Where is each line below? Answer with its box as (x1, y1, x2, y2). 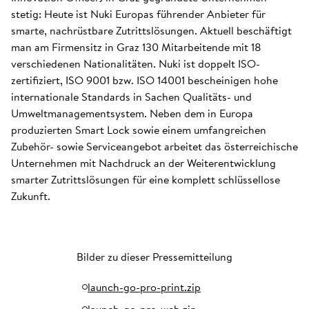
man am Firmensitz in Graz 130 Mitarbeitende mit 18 (11, 39, 261, 55)
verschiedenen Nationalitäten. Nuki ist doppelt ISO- (11, 55, 260, 72)
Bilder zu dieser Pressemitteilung (77, 248, 232, 265)
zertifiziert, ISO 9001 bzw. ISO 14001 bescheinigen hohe (11, 72, 278, 88)
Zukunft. (11, 188, 50, 204)
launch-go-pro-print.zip (88, 279, 201, 295)
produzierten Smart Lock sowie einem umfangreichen (11, 121, 266, 138)
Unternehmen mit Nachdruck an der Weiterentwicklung (11, 154, 276, 171)
